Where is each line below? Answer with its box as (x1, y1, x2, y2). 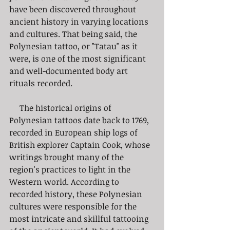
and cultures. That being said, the (9, 28, 139, 40)
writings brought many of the (9, 151, 126, 163)
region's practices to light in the (9, 163, 132, 175)
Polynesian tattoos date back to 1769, (9, 114, 151, 126)
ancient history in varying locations (9, 15, 150, 27)
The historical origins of (9, 102, 20, 113)
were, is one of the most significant (9, 52, 148, 64)
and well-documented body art (9, 65, 130, 76)
